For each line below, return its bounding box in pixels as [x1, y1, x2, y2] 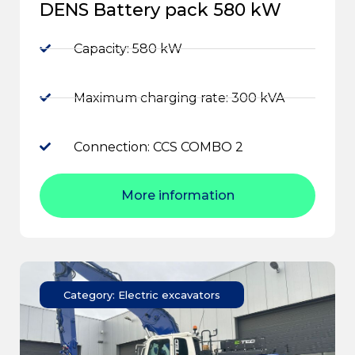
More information [120, 187, 235, 203]
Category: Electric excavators [63, 288, 220, 301]
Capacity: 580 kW [73, 40, 182, 56]
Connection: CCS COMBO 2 [73, 139, 243, 155]
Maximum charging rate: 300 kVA [73, 90, 284, 105]
